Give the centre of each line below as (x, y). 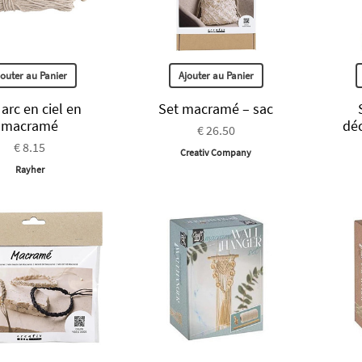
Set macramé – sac (216, 108)
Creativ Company (216, 152)
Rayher (29, 169)
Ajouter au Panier (216, 75)
